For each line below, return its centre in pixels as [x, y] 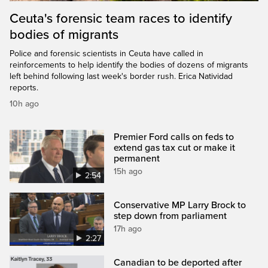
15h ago [128, 171]
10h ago [24, 103]
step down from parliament [170, 216]
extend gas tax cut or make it [175, 147]
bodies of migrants [64, 34]
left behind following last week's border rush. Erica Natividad [121, 76]
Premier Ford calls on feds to [174, 137]
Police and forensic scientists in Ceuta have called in [106, 53]
